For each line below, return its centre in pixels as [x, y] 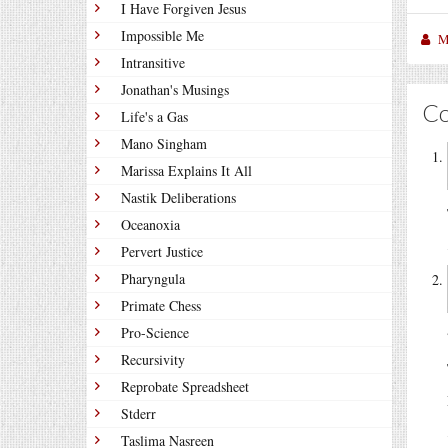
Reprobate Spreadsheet [185, 386]
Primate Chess [161, 305]
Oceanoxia [150, 224]
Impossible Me [162, 35]
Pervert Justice [162, 251]
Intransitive [153, 62]
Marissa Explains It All [186, 170]
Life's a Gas [154, 116]
